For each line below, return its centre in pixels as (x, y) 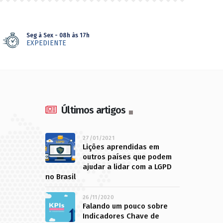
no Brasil (60, 177)
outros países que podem (127, 157)
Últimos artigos (94, 110)
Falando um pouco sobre (125, 206)
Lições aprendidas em (121, 147)
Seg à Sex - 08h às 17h (58, 35)
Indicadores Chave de (121, 216)
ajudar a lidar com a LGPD (127, 167)
